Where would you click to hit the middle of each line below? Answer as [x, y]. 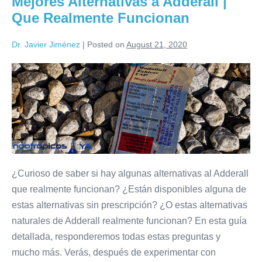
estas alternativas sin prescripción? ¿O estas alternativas [130, 205]
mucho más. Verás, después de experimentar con [114, 252]
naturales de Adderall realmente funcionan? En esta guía [129, 220]
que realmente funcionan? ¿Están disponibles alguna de [129, 189]
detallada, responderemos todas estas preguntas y [116, 236]
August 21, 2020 [157, 44]
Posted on [106, 44]
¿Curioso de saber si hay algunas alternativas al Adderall [130, 173]
